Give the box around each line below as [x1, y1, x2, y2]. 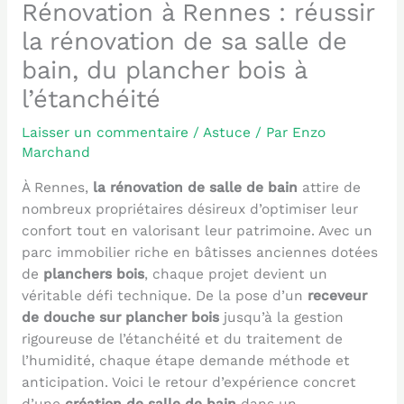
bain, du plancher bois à [21, 56, 307, 86]
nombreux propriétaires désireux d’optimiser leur [21, 200, 358, 217]
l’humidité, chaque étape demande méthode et [21, 352, 350, 369]
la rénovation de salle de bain [92, 179, 298, 196]
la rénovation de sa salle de [21, 27, 347, 57]
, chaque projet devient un [143, 265, 327, 282]
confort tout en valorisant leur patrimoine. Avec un [21, 222, 372, 239]
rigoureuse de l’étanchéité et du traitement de [21, 330, 343, 347]
